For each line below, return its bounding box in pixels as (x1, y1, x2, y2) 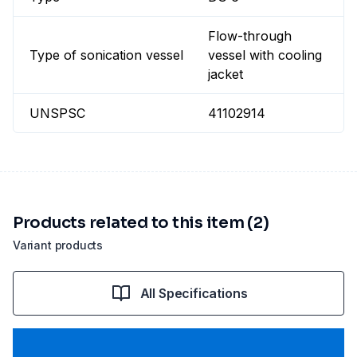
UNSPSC (29, 105, 85, 122)
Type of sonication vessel (29, 47, 183, 64)
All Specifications (139, 285, 248, 302)
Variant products (13, 238, 104, 253)
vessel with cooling (208, 47, 323, 64)
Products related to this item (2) (13, 213, 269, 233)
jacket (208, 66, 244, 83)
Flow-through (208, 28, 292, 45)
